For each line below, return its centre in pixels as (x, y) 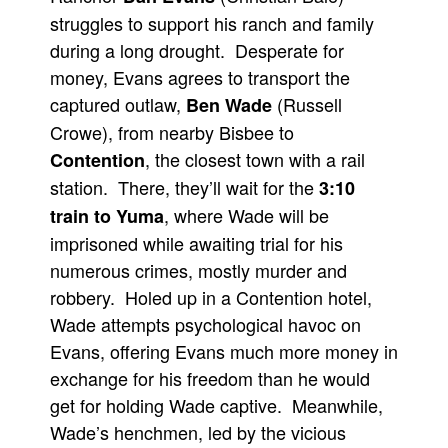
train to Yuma (107, 216)
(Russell (307, 104)
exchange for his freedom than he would (210, 378)
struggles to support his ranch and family (212, 23)
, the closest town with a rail (255, 159)
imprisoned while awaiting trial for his (196, 243)
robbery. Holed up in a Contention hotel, (211, 297)
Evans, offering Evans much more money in (224, 351)
